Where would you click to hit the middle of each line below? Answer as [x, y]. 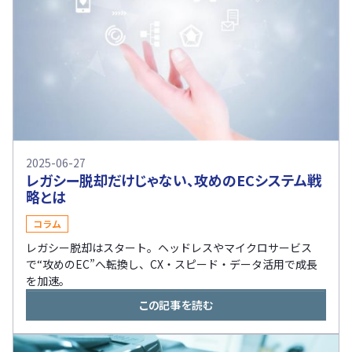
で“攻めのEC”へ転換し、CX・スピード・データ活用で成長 [172, 264]
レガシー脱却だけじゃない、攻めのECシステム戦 [174, 180]
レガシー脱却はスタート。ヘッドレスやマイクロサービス [169, 247]
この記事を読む [176, 304]
